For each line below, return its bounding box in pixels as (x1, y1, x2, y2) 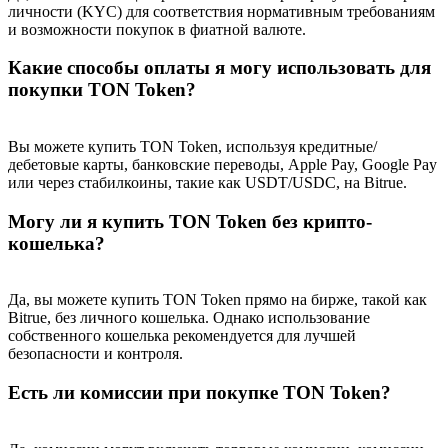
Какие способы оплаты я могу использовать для (8, 57, 431, 79)
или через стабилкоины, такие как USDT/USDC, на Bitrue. (8, 173, 407, 191)
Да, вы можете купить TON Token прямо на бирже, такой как (8, 291, 427, 309)
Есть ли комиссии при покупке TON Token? (8, 382, 391, 404)
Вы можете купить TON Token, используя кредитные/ (8, 137, 377, 155)
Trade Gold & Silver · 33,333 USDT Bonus (48, 37, 326, 54)
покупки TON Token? (8, 79, 196, 101)
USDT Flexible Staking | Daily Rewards (48, 157, 304, 174)
